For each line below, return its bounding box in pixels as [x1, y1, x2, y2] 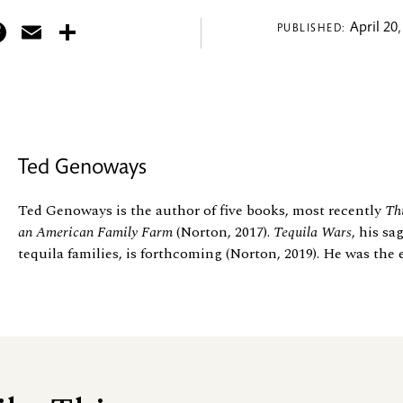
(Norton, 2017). [173, 220, 273, 243]
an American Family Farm [18, 220, 173, 243]
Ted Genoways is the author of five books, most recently [18, 199, 385, 221]
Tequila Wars [273, 220, 352, 243]
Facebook [9, 18, 125, 48]
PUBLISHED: [277, 23, 350, 35]
